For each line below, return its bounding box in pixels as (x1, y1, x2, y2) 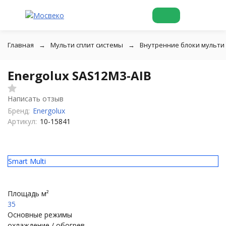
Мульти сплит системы (50, 40, 123, 49)
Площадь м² (8, 189, 49, 198)
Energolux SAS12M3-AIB (8, 67, 151, 84)
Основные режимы (8, 210, 72, 219)
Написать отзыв (8, 94, 64, 103)
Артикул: (8, 117, 37, 126)
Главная (8, 40, 34, 49)
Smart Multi (8, 156, 46, 166)
